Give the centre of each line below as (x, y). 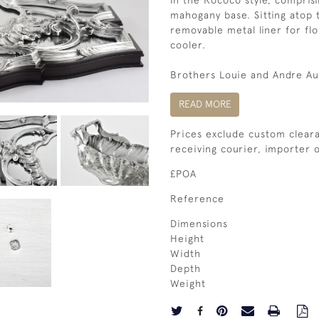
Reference (197, 198)
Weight (188, 283)
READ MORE (205, 104)
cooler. (188, 45)
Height (187, 238)
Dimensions (199, 223)
